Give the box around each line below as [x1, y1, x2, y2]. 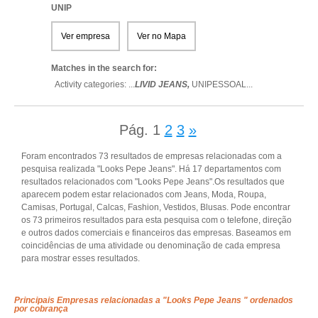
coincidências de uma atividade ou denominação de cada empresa [21, 241, 280, 251]
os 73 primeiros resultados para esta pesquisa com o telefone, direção [21, 215, 292, 225]
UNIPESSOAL [192, 79, 246, 89]
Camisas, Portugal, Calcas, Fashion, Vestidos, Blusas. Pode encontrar [21, 202, 290, 212]
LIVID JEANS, [135, 79, 192, 89]
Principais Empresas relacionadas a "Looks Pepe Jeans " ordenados [14, 295, 293, 305]
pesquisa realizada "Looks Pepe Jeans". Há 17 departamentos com [21, 164, 281, 174]
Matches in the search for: [51, 63, 157, 73]
